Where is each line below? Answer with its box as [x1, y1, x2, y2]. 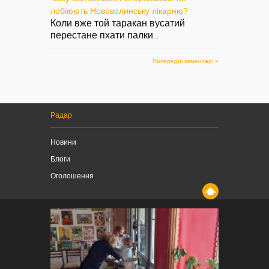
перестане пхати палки [50, 29, 153, 40]
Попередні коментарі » [153, 57, 219, 64]
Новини [50, 138, 76, 147]
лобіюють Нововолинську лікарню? [50, 5, 188, 16]
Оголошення [50, 171, 94, 180]
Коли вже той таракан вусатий [50, 17, 185, 28]
